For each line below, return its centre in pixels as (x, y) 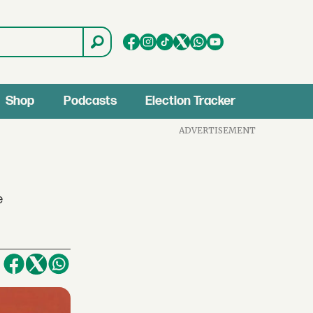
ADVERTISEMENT (218, 130)
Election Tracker (191, 101)
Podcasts (90, 101)
